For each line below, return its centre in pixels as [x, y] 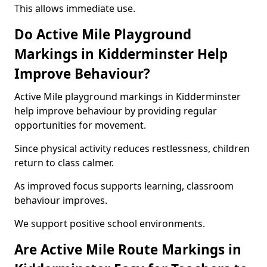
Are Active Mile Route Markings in [128, 249]
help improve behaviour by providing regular [116, 111]
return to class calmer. [64, 163]
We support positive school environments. [110, 223]
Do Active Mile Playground [103, 34]
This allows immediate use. [75, 8]
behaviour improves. [61, 200]
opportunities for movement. [80, 125]
